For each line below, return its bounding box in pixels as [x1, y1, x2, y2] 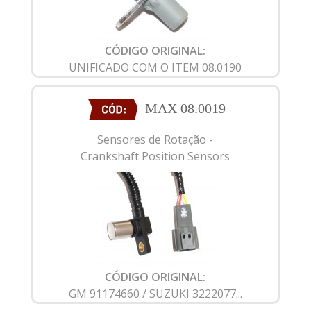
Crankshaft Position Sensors [81, 148, 230, 164]
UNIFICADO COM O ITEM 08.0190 [69, 59, 242, 75]
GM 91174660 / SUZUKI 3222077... [68, 285, 242, 301]
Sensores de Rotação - [97, 131, 214, 147]
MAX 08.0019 [145, 100, 226, 116]
